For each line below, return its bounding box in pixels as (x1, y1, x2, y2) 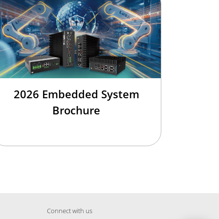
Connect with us (47, 206, 92, 216)
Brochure (52, 103, 100, 118)
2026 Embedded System (13, 87, 139, 102)
